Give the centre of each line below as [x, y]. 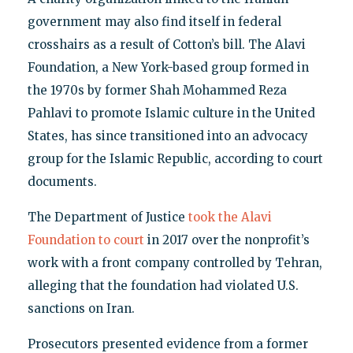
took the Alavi [230, 217]
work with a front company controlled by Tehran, [175, 263]
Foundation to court [85, 240]
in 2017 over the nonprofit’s [227, 240]
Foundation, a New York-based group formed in [168, 68]
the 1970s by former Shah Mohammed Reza [157, 91]
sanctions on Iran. [81, 309]
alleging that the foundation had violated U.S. [163, 286]
